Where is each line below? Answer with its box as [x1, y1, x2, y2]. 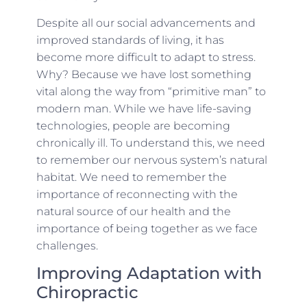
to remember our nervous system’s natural [36, 153, 267, 167]
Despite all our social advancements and [36, 16, 256, 29]
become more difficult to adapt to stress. [36, 50, 256, 64]
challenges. [36, 238, 98, 252]
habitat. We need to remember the [36, 170, 227, 184]
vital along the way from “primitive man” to [36, 84, 266, 98]
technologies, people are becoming [36, 119, 230, 132]
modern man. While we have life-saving [36, 101, 251, 115]
